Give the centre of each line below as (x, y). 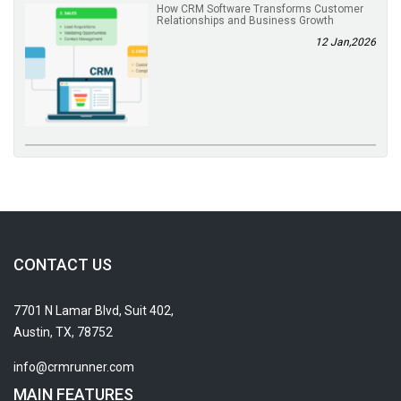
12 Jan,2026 (346, 42)
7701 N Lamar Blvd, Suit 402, (94, 310)
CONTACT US (63, 264)
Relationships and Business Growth (246, 20)
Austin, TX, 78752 (63, 332)
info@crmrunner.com (74, 367)
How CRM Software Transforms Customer (260, 9)
